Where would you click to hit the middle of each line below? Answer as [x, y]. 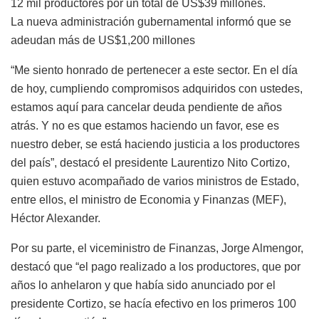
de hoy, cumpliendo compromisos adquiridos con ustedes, [157, 89]
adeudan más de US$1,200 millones [103, 41]
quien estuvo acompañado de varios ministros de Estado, [155, 182]
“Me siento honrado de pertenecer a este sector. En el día [154, 70]
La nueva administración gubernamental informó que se [151, 22]
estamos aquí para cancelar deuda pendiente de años [146, 108]
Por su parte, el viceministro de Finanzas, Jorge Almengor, [157, 249]
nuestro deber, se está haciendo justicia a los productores [155, 145]
